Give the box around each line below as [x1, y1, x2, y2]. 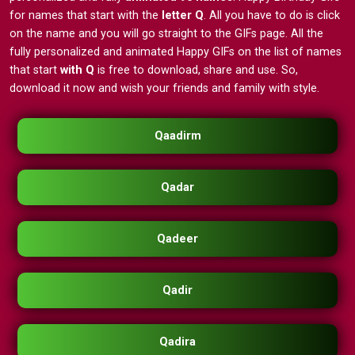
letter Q [162, 9, 204, 23]
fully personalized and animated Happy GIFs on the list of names [10, 45, 342, 59]
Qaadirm [154, 129, 201, 143]
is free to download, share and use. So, [97, 63, 298, 78]
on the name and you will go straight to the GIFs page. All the [10, 27, 323, 41]
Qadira [159, 335, 196, 349]
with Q [60, 63, 97, 78]
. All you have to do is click [204, 9, 340, 23]
